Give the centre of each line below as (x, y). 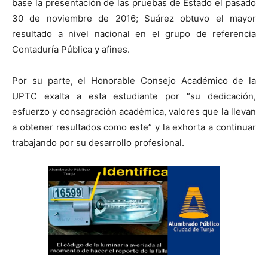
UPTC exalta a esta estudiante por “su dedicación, (134, 96)
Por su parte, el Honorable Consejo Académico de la (134, 81)
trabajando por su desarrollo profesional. (98, 143)
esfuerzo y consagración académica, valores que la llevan (134, 112)
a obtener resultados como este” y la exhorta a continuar (134, 127)
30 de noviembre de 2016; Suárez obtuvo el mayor (134, 19)
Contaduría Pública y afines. (71, 50)
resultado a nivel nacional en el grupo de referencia (134, 34)
